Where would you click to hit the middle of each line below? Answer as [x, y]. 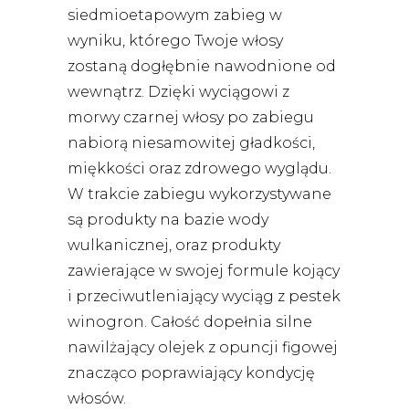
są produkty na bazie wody [168, 219]
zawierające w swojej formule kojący [204, 270]
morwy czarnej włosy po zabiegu [191, 117]
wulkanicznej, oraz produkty [174, 245]
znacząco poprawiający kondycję [191, 372]
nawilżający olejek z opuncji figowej [203, 347]
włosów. [99, 398]
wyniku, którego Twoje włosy [175, 40]
